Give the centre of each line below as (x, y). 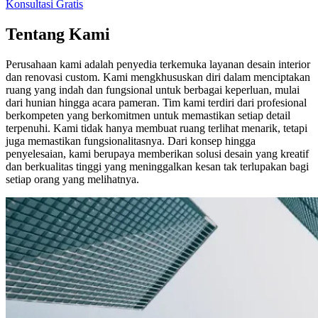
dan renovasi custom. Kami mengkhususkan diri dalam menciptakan (158, 77)
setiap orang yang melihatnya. (72, 179)
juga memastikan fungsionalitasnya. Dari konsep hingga (131, 141)
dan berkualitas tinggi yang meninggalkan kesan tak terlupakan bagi (157, 166)
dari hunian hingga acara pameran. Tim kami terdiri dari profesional (156, 103)
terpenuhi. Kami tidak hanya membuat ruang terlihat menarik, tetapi (157, 128)
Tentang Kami (58, 34)
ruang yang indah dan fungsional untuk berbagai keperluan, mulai (153, 90)
